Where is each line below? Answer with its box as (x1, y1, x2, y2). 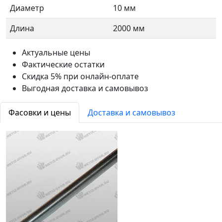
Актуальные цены (22, 47, 90, 58)
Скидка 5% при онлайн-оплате (22, 71, 139, 82)
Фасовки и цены (8, 107, 71, 118)
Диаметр (10, 2, 44, 13)
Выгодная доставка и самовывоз (22, 83, 148, 94)
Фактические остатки (22, 59, 105, 70)
